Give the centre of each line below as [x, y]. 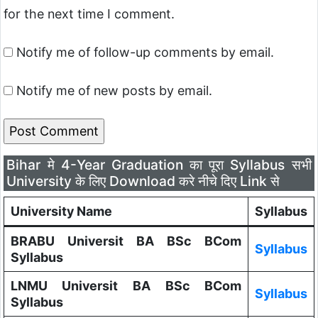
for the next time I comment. [89, 14]
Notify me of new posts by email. [114, 91]
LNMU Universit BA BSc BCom [126, 286]
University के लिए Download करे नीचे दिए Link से [143, 181]
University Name [61, 212]
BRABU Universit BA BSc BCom [126, 241]
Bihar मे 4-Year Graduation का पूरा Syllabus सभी [159, 165]
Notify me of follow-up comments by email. [145, 52]
